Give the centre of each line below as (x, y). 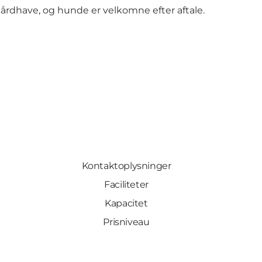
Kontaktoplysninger (126, 166)
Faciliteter (126, 185)
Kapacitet (126, 204)
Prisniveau (126, 222)
